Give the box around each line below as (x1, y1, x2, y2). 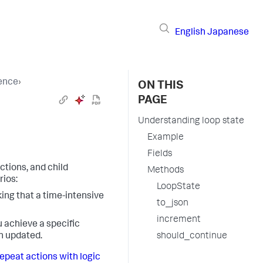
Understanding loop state (138, 117, 244, 126)
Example (147, 133, 184, 143)
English (175, 28, 205, 38)
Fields (147, 150, 172, 159)
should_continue (157, 232, 227, 241)
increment (157, 215, 201, 225)
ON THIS (138, 80, 184, 92)
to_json (157, 199, 188, 208)
